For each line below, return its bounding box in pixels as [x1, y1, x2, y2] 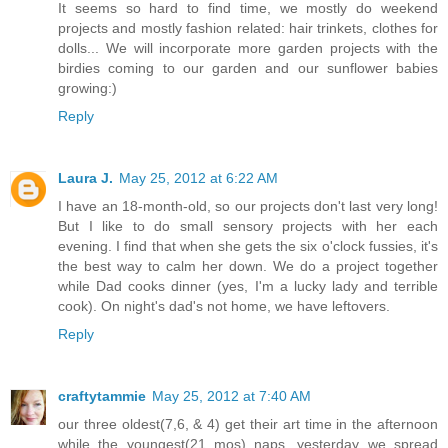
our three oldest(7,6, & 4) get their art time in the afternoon [58, 415, 438, 432]
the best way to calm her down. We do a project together [58, 257, 438, 274]
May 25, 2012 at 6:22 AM [119, 169, 278, 186]
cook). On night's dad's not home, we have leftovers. [58, 297, 390, 314]
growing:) [58, 79, 117, 96]
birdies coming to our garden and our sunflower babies [58, 59, 438, 76]
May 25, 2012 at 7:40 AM [152, 387, 311, 404]
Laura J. [58, 169, 113, 186]
